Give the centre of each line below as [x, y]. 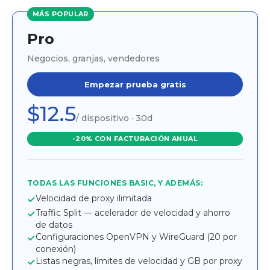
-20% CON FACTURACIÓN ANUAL [135, 139]
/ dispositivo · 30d [114, 118]
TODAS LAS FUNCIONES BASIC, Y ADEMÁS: [115, 183]
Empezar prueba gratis [135, 85]
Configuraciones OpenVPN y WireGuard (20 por [136, 237]
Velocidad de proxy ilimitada [94, 199]
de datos [54, 225]
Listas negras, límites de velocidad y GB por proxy [139, 261]
